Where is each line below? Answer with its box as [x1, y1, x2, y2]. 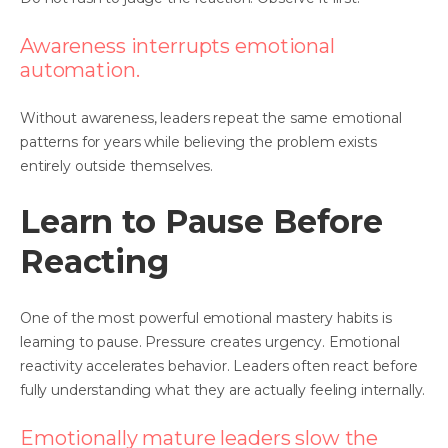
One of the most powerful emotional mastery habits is [20, 308, 392, 327]
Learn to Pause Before [20, 201, 384, 241]
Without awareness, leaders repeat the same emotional [20, 108, 402, 127]
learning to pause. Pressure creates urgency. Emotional [20, 332, 400, 351]
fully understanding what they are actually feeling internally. [20, 380, 426, 399]
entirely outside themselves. [20, 156, 214, 175]
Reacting [20, 241, 169, 281]
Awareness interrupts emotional [20, 33, 335, 58]
